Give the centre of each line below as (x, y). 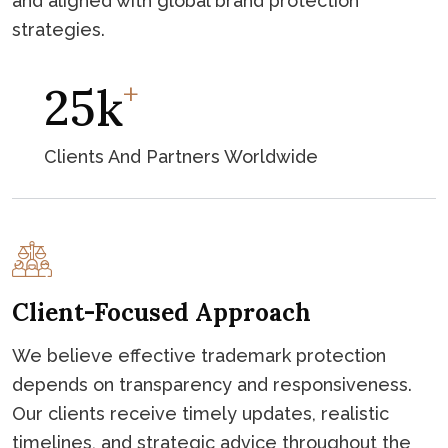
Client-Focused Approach (161, 313)
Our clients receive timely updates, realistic (200, 414)
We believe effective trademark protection (199, 356)
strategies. (58, 30)
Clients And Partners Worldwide (181, 157)
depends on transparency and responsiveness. (212, 385)
